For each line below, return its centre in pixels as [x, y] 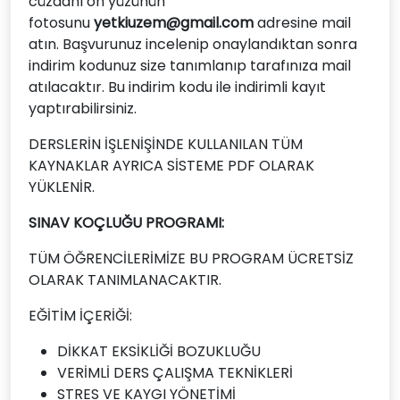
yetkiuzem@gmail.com [174, 23]
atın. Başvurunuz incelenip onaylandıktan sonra [193, 44]
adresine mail [302, 23]
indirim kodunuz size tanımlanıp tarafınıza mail [190, 66]
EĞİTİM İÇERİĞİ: [80, 316]
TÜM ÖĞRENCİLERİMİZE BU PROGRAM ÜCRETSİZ [191, 258]
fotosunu [61, 23]
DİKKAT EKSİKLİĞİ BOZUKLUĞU [159, 351]
